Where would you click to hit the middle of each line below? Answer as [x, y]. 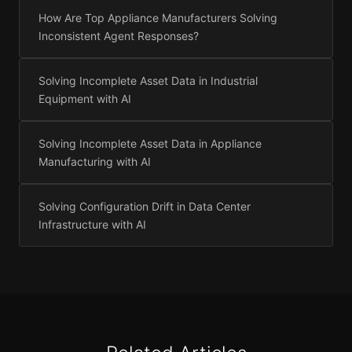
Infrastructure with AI [92, 225]
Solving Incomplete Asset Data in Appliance [150, 144]
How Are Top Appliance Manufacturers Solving [158, 18]
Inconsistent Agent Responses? [119, 36]
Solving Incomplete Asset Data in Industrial [148, 81]
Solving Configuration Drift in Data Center [145, 207]
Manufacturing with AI [95, 162]
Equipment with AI [85, 99]
